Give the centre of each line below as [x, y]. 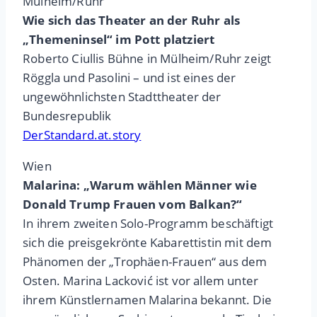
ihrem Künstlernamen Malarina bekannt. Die [147, 300]
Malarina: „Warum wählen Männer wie [140, 185]
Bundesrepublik [67, 116]
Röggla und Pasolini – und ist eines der [129, 78]
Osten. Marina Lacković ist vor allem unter [141, 281]
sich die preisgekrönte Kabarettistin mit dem [148, 243]
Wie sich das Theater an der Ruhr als [132, 21]
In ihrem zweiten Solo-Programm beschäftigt [148, 224]
